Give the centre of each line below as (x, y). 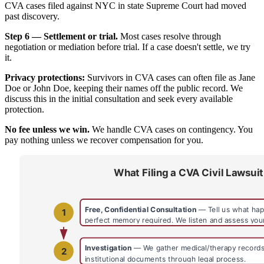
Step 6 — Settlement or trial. (61, 37)
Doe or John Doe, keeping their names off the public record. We (124, 88)
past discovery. (32, 16)
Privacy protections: (45, 78)
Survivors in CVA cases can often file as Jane (170, 78)
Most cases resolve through (169, 37)
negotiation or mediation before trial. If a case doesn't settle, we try (128, 47)
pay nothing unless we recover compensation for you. (104, 140)
